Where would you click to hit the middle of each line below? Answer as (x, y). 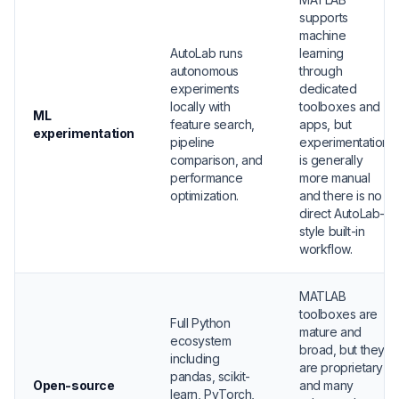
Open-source (74, 385)
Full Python (200, 323)
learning (322, 53)
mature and (330, 332)
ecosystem (201, 341)
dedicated (328, 89)
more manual (335, 178)
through (321, 71)
